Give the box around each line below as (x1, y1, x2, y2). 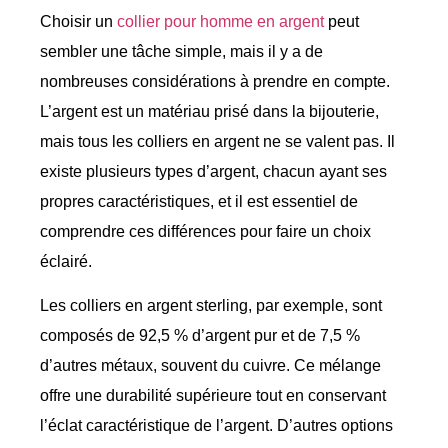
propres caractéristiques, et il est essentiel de (40, 192, 358, 210)
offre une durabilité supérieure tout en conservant (40, 387, 386, 405)
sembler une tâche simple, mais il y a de (40, 42, 323, 60)
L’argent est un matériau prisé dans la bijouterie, (40, 102, 379, 120)
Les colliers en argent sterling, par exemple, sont (40, 297, 382, 315)
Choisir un (40, 12, 117, 30)
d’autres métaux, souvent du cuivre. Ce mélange (40, 357, 381, 375)
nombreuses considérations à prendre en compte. (40, 72, 390, 90)
